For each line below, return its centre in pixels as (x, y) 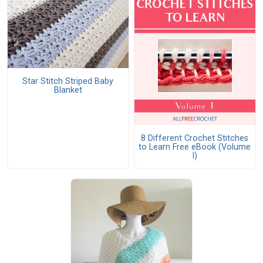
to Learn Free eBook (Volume (195, 147)
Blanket (68, 90)
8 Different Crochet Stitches (195, 138)
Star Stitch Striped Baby (68, 81)
